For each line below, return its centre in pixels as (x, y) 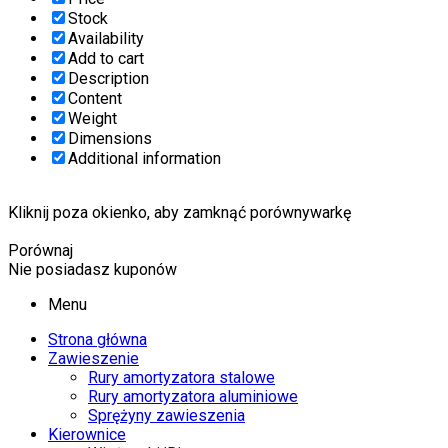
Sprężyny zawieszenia (166, 415)
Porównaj (40, 250)
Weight (92, 118)
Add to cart (106, 58)
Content (95, 98)
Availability (106, 38)
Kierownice (87, 434)
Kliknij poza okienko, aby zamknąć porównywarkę (179, 212)
